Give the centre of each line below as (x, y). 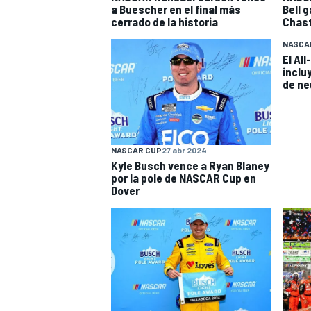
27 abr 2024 (184, 150)
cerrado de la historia (165, 21)
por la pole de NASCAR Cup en (184, 178)
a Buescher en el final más (176, 9)
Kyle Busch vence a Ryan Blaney (190, 166)
